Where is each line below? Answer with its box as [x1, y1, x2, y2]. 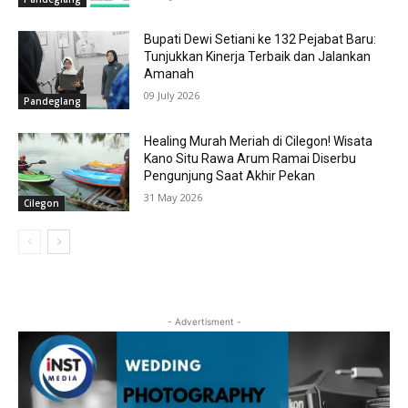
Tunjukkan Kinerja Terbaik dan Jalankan [144, 49, 372, 65]
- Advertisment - [167, 315, 241, 327]
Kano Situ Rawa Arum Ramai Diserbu [144, 151, 357, 167]
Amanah [144, 66, 195, 82]
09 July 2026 [144, 88, 200, 103]
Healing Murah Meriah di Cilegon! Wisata [144, 134, 373, 149]
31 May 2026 [144, 190, 203, 205]
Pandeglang [24, 95, 81, 108]
